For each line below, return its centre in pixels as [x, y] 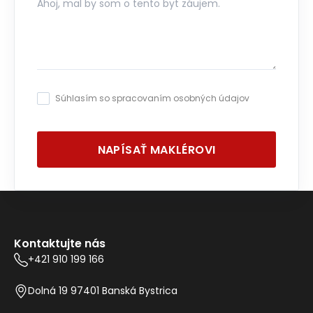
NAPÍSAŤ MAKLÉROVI [156, 150]
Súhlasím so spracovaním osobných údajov [152, 99]
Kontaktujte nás [60, 244]
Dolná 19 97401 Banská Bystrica [103, 291]
